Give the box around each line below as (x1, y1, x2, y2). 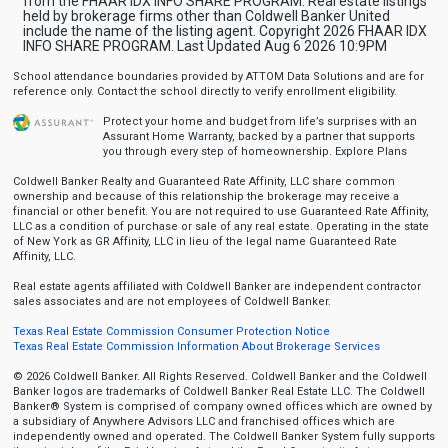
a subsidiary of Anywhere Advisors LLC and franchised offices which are (12, 415, 395, 428)
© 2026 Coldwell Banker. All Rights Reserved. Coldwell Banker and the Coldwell (12, 370, 427, 383)
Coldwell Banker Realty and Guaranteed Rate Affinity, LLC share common (12, 175, 395, 188)
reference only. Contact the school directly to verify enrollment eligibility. (12, 85, 397, 98)
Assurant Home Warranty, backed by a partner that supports (102, 130, 415, 143)
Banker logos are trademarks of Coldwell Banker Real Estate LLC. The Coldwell (12, 385, 425, 398)
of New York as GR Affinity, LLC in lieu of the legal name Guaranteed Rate (12, 235, 397, 248)
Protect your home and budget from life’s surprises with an (102, 115, 417, 128)
